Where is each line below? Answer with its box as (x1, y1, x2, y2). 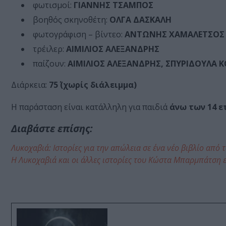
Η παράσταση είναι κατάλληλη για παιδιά (11, 101, 169, 113)
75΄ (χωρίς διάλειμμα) (49, 79, 137, 91)
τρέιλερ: (33, 43, 64, 55)
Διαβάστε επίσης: (11, 122, 93, 136)
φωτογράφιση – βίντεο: (33, 29, 125, 40)
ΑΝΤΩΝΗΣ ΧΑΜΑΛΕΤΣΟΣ (125, 29, 224, 40)
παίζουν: (33, 58, 66, 70)
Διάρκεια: (11, 79, 49, 91)
